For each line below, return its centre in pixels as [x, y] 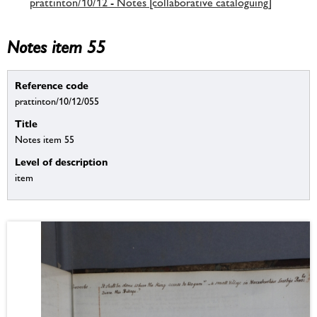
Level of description [61, 162]
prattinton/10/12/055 [57, 102]
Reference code [52, 86]
